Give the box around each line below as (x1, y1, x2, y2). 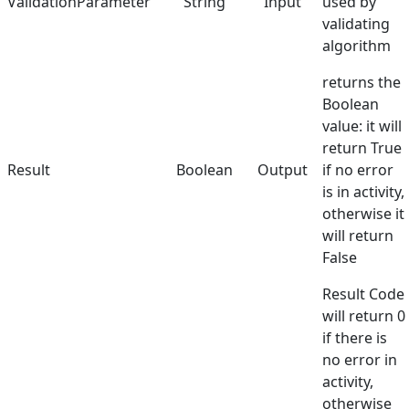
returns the (322, 72, 401, 93)
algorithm (322, 36, 391, 57)
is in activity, (322, 182, 404, 203)
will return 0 (322, 306, 405, 327)
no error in (322, 350, 397, 371)
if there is (322, 328, 387, 349)
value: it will (322, 116, 402, 137)
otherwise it (322, 204, 404, 225)
